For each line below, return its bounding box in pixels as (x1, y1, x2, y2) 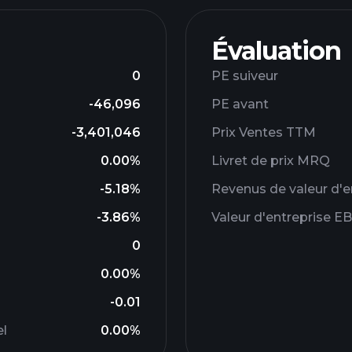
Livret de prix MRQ (211, 153, 330, 168)
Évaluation (211, 35, 341, 66)
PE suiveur (211, 68, 278, 83)
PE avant (211, 97, 269, 112)
